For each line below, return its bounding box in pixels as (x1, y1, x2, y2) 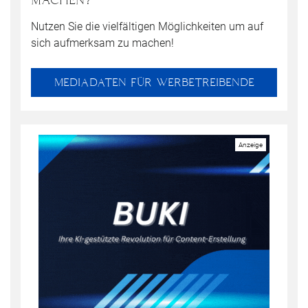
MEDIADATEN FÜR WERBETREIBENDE (54, 76, 254, 88)
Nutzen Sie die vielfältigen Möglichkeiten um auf (31, 19, 263, 33)
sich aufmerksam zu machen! (31, 36, 174, 49)
